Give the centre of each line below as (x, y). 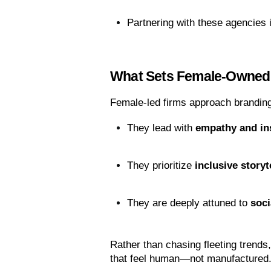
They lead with (161, 128)
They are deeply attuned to (189, 203)
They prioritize (161, 166)
